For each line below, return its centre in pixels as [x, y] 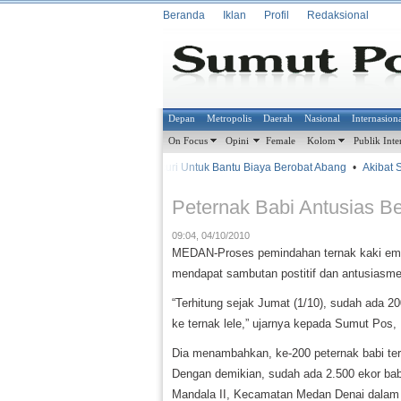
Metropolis [230, 119]
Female [281, 141]
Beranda [184, 15]
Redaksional [338, 15]
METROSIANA [79, 168]
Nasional [323, 119]
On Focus [188, 141]
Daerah [278, 119]
